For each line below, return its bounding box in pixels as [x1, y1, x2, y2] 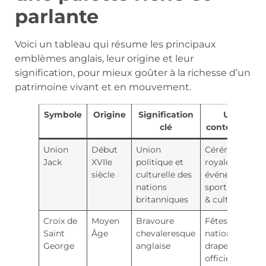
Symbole [44, 109, 82, 120]
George [43, 240, 75, 251]
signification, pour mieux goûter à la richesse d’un [15, 66, 251, 78]
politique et [136, 156, 184, 167]
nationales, [205, 227, 250, 239]
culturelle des [136, 169, 192, 180]
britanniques [136, 194, 189, 205]
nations [136, 181, 167, 192]
